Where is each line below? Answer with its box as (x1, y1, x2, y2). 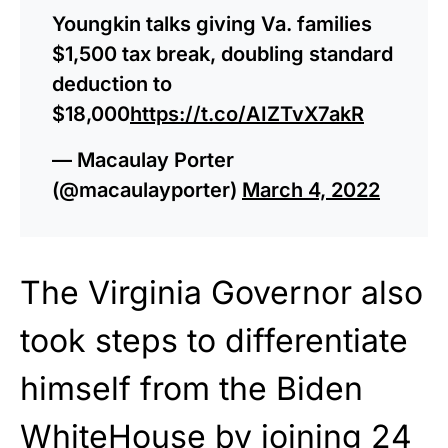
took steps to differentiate (20, 320, 408, 360)
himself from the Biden (20, 368, 363, 408)
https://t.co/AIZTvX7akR (130, 101, 364, 126)
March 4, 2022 (242, 177, 380, 202)
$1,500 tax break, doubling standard (52, 41, 393, 66)
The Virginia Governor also (20, 272, 423, 312)
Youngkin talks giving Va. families (52, 11, 372, 36)
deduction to (52, 71, 172, 96)
